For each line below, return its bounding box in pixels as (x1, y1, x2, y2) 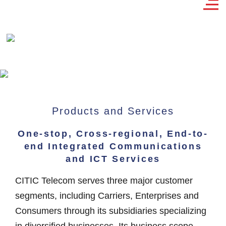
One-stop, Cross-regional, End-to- (18, 129, 208, 139)
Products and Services (52, 105, 174, 117)
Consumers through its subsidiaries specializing (15, 206, 206, 216)
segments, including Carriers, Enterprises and (15, 191, 199, 201)
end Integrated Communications (24, 141, 202, 151)
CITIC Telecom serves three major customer (15, 176, 193, 186)
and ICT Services (66, 154, 160, 164)
